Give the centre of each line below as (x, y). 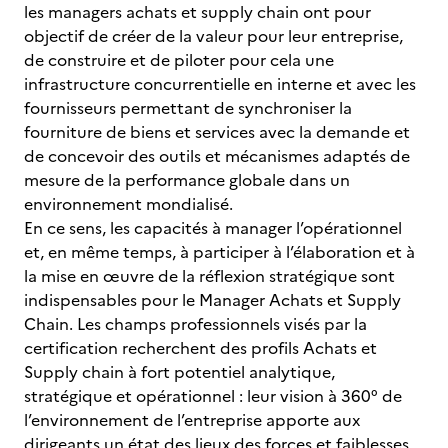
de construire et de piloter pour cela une (179, 60)
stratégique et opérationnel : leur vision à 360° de (213, 396)
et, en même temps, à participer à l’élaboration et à (219, 252)
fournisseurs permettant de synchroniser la (188, 108)
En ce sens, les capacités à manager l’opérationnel (213, 228)
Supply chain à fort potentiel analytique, (179, 372)
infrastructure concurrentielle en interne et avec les (220, 84)
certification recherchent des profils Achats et (200, 348)
